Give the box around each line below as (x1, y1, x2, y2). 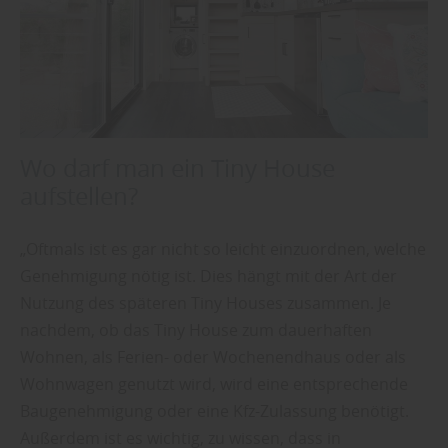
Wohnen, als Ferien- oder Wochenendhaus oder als (20, 345, 406, 368)
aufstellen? (20, 179, 138, 212)
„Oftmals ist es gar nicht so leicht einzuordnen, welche (20, 237, 426, 260)
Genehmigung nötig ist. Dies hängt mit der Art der (20, 264, 397, 287)
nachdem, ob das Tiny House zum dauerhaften (20, 318, 372, 341)
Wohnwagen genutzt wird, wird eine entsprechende (20, 372, 408, 395)
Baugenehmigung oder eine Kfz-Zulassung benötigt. (20, 399, 409, 422)
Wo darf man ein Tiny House (20, 151, 335, 184)
